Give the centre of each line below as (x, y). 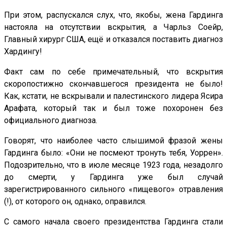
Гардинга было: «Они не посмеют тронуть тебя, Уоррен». (113, 153)
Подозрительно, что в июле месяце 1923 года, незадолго (113, 165)
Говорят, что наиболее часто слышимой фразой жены (113, 140)
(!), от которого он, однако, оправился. (75, 201)
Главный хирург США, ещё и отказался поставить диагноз (113, 39)
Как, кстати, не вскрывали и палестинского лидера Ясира (113, 96)
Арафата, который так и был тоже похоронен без (113, 108)
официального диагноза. (51, 120)
